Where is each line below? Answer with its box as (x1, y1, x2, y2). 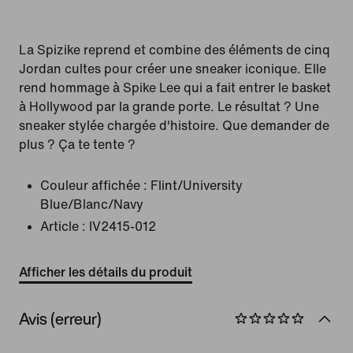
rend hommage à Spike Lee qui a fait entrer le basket (19, 81, 331, 95)
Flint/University (150, 179, 243, 192)
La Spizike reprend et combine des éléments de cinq (19, 43, 330, 57)
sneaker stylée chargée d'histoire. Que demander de (19, 119, 329, 132)
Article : (40, 220, 86, 233)
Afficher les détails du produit (19, 266, 192, 279)
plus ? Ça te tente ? (19, 138, 136, 151)
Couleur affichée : (40, 179, 147, 192)
